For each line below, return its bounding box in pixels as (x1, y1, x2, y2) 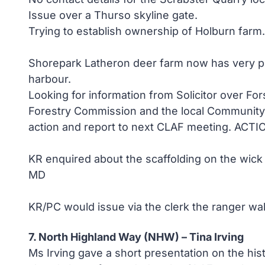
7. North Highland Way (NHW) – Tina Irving (28, 231, 244, 243)
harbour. (28, 73, 71, 85)
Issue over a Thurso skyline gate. (28, 9, 198, 21)
